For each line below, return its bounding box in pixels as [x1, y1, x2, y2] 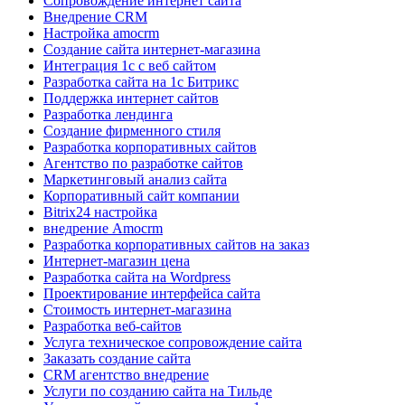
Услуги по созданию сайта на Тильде [43, 383, 272, 400]
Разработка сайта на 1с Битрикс [43, 74, 239, 90]
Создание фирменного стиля [43, 123, 221, 139]
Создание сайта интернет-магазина [43, 42, 260, 58]
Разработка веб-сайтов [43, 318, 182, 334]
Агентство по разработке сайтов [43, 155, 243, 172]
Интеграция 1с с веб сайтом [43, 58, 216, 74]
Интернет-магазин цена [43, 253, 190, 269]
